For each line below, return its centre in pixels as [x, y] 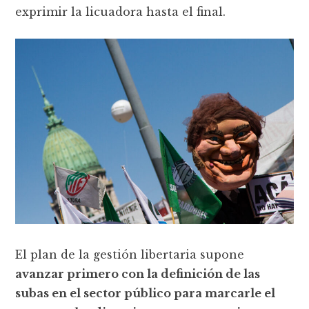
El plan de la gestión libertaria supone [130, 254]
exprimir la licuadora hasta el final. [121, 11]
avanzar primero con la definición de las [138, 273]
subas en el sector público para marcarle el [146, 293]
